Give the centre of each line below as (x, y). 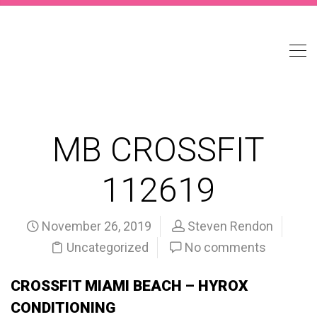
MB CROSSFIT (158, 150)
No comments (225, 247)
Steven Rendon (230, 226)
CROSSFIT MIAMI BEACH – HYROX (129, 286)
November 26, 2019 (95, 226)
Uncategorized (108, 247)
